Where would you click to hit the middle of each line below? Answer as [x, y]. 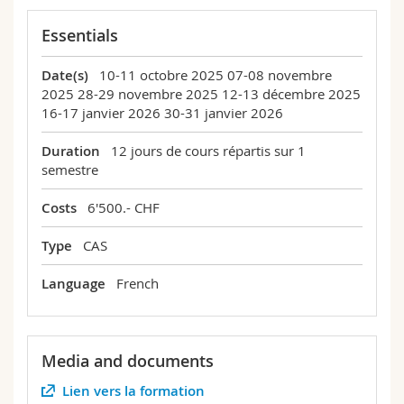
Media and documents [128, 361]
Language [73, 284]
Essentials [80, 35]
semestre [70, 170]
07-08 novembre [279, 75]
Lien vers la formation [133, 391]
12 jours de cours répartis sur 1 [208, 151]
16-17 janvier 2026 [101, 113]
